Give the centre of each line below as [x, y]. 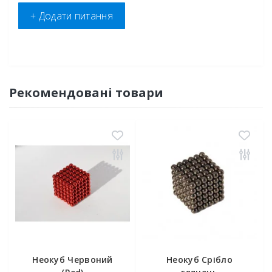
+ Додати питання [72, 16]
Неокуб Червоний [73, 260]
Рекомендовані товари [86, 93]
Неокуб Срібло [199, 260]
